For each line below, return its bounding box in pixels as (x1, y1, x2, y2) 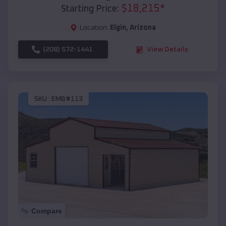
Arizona (130, 24, 156, 32)
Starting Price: (61, 5, 119, 14)
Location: (80, 24, 108, 32)
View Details (147, 46, 188, 53)
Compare (31, 207, 62, 215)
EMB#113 (51, 95, 83, 102)
